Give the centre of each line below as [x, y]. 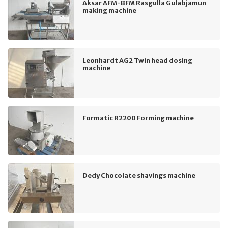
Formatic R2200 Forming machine [138, 117]
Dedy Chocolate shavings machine [139, 175]
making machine [109, 10]
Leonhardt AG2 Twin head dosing [137, 60]
